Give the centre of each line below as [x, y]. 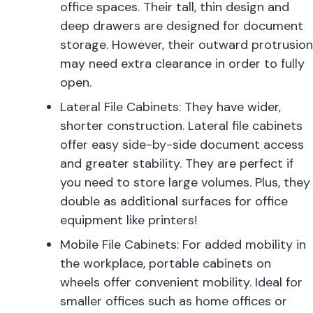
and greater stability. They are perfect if [177, 163]
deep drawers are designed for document [182, 26]
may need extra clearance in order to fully [182, 64]
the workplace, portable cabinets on [166, 263]
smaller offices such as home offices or [174, 301]
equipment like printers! [129, 220]
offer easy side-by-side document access [182, 145]
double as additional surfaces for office [174, 201]
